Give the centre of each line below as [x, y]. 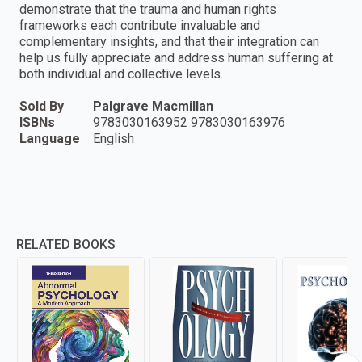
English [114, 139]
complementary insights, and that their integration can [169, 42]
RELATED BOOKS [66, 245]
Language [50, 139]
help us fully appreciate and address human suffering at [176, 58]
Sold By [42, 107]
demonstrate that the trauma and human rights [148, 10]
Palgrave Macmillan [153, 107]
